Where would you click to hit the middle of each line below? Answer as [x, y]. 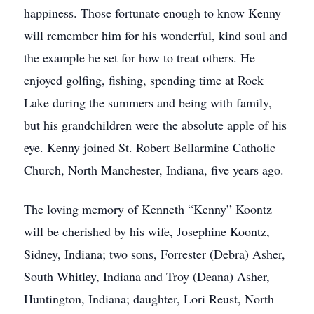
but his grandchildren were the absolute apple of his [155, 125]
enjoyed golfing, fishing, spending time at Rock [144, 80]
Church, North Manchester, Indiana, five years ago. [154, 170]
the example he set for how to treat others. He [139, 57]
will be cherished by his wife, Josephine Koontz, [147, 231]
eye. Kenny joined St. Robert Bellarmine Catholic [150, 147]
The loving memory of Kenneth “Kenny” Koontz [148, 209]
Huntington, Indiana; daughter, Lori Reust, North [149, 299]
